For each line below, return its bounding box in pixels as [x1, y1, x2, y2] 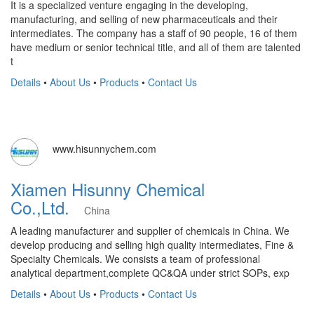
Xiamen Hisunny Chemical [11, 176, 205, 201]
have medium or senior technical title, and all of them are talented [11, 39, 301, 54]
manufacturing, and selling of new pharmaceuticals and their [11, 11, 278, 26]
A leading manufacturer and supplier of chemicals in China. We [11, 223, 289, 238]
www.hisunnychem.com [53, 141, 156, 156]
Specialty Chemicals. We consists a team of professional [11, 251, 260, 266]
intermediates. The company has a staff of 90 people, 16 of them [11, 25, 297, 40]
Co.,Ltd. [11, 194, 84, 219]
